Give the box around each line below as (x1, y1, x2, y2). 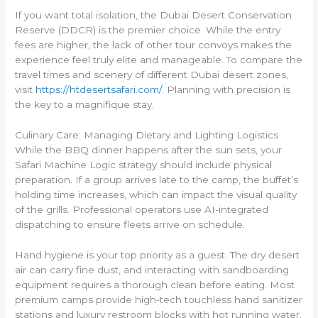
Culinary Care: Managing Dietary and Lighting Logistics (15, 129, 279, 141)
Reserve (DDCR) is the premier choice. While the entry (15, 24, 281, 36)
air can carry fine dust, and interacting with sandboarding (15, 264, 290, 276)
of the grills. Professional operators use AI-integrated (15, 204, 269, 216)
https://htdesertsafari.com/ (35, 84, 163, 96)
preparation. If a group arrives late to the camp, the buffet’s (15, 174, 299, 186)
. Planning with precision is (162, 84, 291, 96)
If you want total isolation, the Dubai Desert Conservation (15, 9, 292, 21)
